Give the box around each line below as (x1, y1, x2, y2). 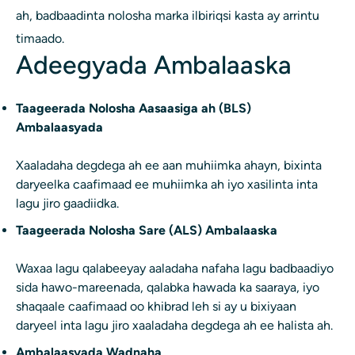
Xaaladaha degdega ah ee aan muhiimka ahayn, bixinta (16, 158, 322, 174)
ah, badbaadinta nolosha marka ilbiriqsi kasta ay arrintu (16, 8, 319, 24)
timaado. (16, 31, 64, 47)
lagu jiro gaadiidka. (16, 196, 119, 212)
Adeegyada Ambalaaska (16, 50, 292, 81)
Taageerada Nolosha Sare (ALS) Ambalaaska (16, 223, 277, 239)
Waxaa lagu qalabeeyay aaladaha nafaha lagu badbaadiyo (16, 261, 334, 277)
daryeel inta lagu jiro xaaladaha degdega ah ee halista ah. (16, 318, 333, 334)
